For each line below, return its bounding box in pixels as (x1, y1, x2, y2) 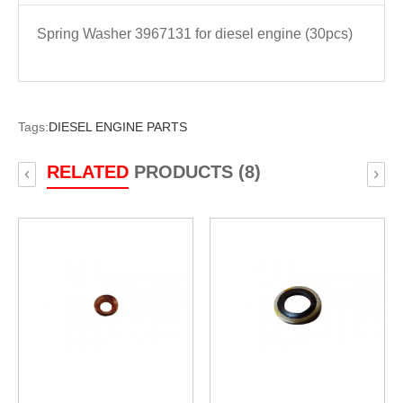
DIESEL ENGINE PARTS (48, 119, 187, 134)
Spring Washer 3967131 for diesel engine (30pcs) (36, 25, 353, 41)
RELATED (46, 161, 129, 182)
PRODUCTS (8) (128, 161, 261, 182)
